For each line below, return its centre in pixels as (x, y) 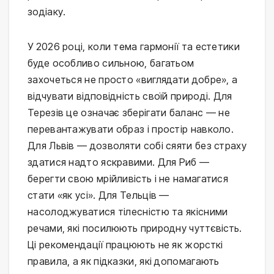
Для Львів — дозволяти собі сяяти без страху (137, 145)
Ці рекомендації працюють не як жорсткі (125, 244)
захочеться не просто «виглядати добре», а (133, 79)
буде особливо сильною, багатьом (111, 63)
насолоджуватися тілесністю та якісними (128, 211)
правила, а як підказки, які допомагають (124, 261)
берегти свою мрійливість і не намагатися (128, 178)
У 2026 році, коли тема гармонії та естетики (134, 46)
